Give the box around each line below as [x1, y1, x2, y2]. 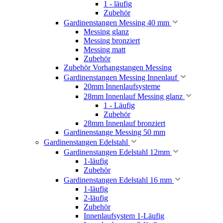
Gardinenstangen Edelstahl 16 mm [64, 176, 172, 184]
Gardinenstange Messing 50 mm [64, 128, 165, 136]
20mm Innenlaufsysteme [84, 82, 160, 91]
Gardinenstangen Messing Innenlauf [64, 73, 177, 82]
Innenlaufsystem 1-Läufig [84, 212, 164, 220]
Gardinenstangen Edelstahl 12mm [64, 148, 170, 156]
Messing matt [84, 45, 125, 54]
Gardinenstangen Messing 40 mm [64, 18, 169, 27]
